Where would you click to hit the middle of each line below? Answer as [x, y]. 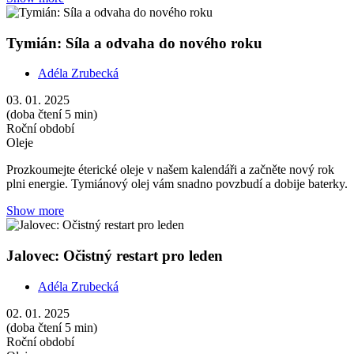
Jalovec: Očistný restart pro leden [115, 256]
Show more [35, 211]
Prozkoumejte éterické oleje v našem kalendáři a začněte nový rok [170, 170]
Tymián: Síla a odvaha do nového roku [134, 43]
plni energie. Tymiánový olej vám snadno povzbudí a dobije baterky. [177, 184]
